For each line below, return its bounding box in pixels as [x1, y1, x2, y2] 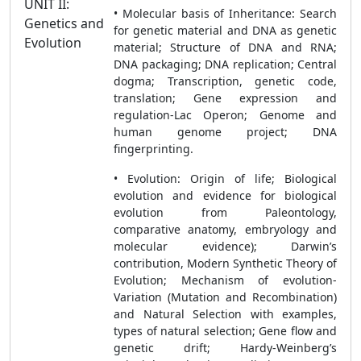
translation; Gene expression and [114, 90, 337, 106]
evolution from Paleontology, [114, 205, 337, 220]
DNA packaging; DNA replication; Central [114, 56, 337, 72]
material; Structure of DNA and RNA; [114, 39, 337, 55]
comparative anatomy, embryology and [114, 222, 337, 237]
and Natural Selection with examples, [114, 306, 337, 322]
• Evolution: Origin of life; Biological [114, 171, 337, 186]
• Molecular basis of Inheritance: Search [114, 6, 337, 21]
